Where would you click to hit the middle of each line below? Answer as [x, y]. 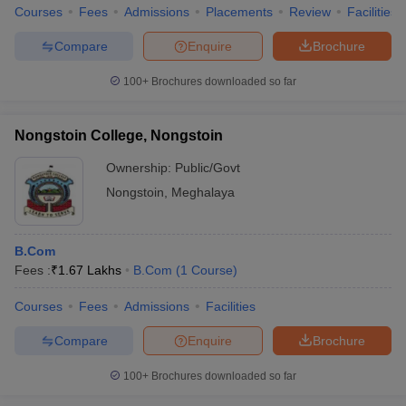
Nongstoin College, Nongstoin [119, 135]
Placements [239, 12]
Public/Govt [208, 168]
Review [310, 12]
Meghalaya [203, 192]
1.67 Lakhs [90, 270]
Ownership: [140, 168]
